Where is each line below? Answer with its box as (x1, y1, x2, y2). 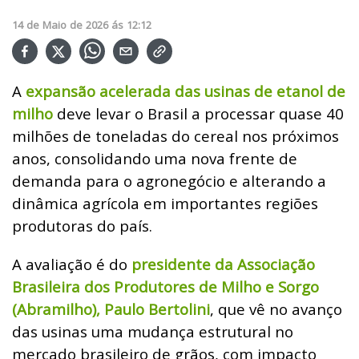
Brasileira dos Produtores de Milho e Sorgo (12, 276, 319, 296)
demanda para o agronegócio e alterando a (12, 170, 326, 191)
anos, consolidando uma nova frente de (12, 147, 297, 168)
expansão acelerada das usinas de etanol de (26, 80, 345, 101)
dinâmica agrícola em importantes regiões (12, 192, 318, 213)
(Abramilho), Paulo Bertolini (12, 298, 210, 319)
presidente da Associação (131, 253, 315, 274)
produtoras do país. (12, 215, 152, 236)
